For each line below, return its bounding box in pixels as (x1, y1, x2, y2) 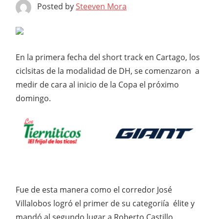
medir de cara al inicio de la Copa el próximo (16, 79, 179, 90)
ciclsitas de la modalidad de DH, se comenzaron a (16, 66, 199, 77)
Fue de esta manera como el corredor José (16, 184, 172, 196)
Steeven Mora (76, 1, 127, 12)
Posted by (37, 1, 76, 12)
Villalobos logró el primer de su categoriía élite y (16, 198, 195, 209)
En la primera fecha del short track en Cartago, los (16, 52, 200, 63)
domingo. (16, 93, 51, 104)
